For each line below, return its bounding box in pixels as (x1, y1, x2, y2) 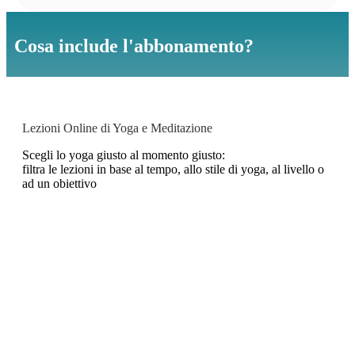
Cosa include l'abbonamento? (14, 36, 254, 57)
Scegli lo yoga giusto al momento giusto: (22, 148, 225, 162)
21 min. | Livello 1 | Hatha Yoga (38, 321, 183, 334)
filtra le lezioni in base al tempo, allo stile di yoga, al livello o (22, 162, 324, 177)
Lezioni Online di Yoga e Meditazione (22, 121, 212, 136)
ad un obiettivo (22, 177, 97, 191)
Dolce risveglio (76, 261, 145, 274)
